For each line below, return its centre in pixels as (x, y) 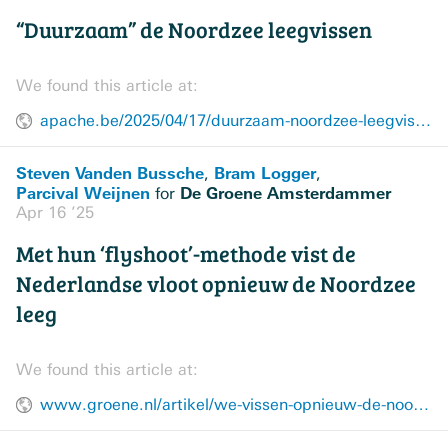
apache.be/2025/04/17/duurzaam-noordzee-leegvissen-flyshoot (423, 121)
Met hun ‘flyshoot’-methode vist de (186, 253)
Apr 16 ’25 (55, 213)
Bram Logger (265, 173)
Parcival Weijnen (83, 193)
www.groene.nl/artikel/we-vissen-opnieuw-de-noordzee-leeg (421, 405)
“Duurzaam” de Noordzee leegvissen (194, 29)
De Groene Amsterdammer (285, 193)
